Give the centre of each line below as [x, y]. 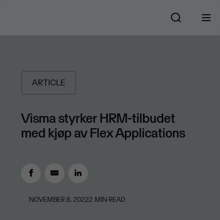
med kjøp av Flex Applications [103, 133]
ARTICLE [48, 83]
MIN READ [110, 200]
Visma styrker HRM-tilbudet [98, 118]
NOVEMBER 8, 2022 [59, 200]
